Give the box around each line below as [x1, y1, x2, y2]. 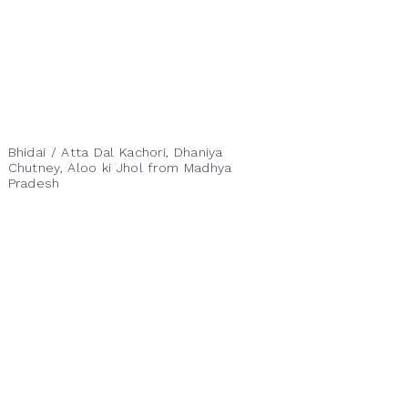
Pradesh [7, 176, 60, 190]
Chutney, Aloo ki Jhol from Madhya [7, 160, 232, 175]
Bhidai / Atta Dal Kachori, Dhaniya [7, 145, 223, 159]
